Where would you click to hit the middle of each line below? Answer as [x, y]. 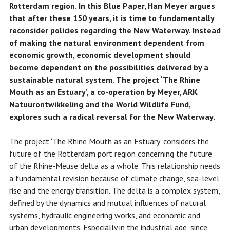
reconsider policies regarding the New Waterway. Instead [115, 31]
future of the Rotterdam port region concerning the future [110, 154]
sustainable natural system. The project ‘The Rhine [104, 80]
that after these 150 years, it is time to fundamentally [111, 18]
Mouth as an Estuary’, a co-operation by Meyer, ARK [103, 92]
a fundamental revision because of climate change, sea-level [114, 178]
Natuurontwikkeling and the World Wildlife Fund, [100, 104]
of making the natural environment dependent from [107, 43]
